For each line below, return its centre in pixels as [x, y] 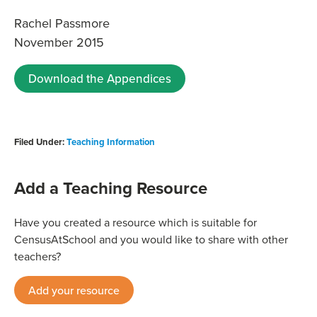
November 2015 [59, 42]
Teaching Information [111, 142]
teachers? [38, 257]
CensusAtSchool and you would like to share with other [151, 240]
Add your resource [74, 290]
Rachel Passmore [62, 23]
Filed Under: [40, 142]
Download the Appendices [100, 79]
